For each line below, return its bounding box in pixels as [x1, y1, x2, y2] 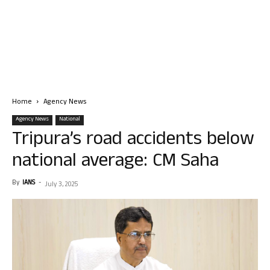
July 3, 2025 [45, 180, 78, 190]
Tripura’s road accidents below [12, 125, 254, 157]
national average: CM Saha [12, 146, 219, 178]
